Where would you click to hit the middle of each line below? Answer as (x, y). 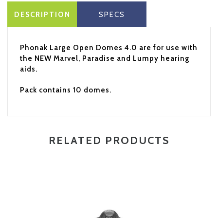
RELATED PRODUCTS (109, 140)
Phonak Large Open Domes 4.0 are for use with (109, 48)
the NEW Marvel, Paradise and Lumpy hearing (105, 58)
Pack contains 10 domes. (66, 90)
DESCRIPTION (42, 15)
